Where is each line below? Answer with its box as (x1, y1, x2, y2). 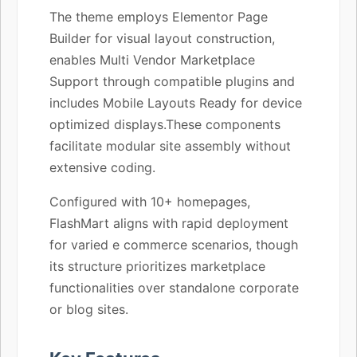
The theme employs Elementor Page (49, 8, 268, 25)
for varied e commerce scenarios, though (49, 236, 298, 253)
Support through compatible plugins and (49, 73, 295, 89)
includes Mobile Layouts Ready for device (49, 94, 302, 111)
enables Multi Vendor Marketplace (49, 51, 255, 68)
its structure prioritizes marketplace (49, 257, 265, 274)
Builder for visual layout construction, (49, 29, 275, 46)
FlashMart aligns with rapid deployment (49, 214, 288, 231)
